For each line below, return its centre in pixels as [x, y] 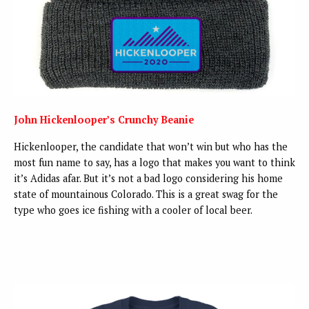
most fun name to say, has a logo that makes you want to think [154, 163]
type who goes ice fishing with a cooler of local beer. [133, 210]
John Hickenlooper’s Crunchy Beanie [104, 120]
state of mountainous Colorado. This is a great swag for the [146, 195]
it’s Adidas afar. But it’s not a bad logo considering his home [148, 179]
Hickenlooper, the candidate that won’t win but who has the [151, 147]
